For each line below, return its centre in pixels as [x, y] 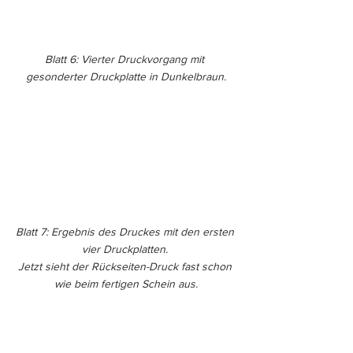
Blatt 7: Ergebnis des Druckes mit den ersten [126, 231]
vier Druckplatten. [126, 249]
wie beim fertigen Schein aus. [126, 283]
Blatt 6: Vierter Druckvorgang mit [126, 59]
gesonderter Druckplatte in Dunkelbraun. [126, 76]
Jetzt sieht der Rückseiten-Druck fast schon [126, 266]
